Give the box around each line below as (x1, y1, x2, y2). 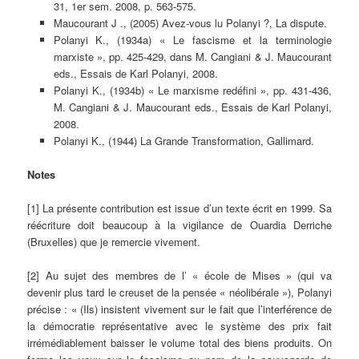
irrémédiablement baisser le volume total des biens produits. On (27, 334, 332, 350)
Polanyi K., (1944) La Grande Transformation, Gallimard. (53, 132, 314, 148)
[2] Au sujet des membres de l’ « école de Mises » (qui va (27, 267, 332, 283)
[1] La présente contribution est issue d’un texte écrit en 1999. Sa (27, 200, 332, 216)
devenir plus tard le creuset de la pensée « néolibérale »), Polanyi (27, 284, 332, 300)
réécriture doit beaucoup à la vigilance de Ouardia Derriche (27, 216, 332, 232)
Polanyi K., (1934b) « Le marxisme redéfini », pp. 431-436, (53, 82, 332, 98)
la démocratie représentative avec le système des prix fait (27, 317, 332, 333)
